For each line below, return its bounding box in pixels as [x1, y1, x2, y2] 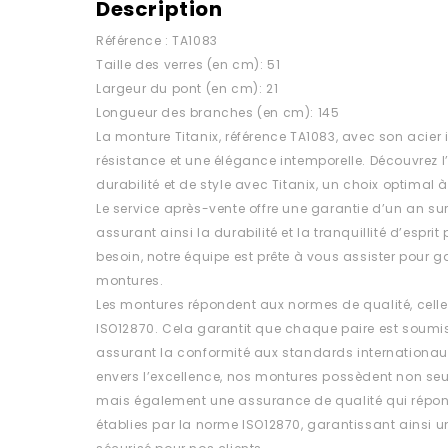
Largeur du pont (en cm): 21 [96, 79, 279, 97]
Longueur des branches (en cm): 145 [96, 103, 340, 121]
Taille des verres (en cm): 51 [96, 55, 281, 73]
